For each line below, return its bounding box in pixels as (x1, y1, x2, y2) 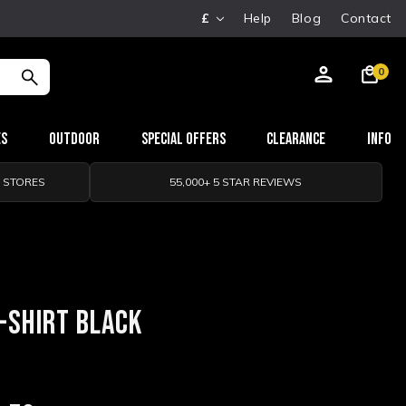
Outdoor (49, 130, 100, 149)
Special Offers (140, 130, 226, 149)
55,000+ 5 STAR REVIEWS (169, 175, 303, 188)
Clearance (266, 130, 326, 149)
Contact (341, 10, 391, 26)
